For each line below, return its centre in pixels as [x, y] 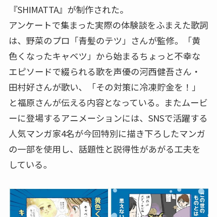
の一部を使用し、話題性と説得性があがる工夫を [104, 149]
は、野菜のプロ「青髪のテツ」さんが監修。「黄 [104, 40]
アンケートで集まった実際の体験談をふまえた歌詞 [108, 25]
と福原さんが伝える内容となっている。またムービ [108, 102]
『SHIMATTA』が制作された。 [68, 9]
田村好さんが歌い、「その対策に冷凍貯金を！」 [104, 87]
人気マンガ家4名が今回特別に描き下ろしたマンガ [107, 133]
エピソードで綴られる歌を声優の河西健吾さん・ [104, 71]
